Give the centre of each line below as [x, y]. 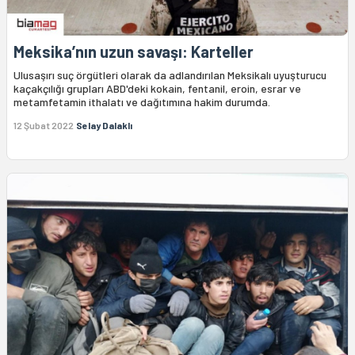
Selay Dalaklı [104, 125]
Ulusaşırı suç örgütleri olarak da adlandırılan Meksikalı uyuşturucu [170, 74]
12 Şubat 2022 [44, 125]
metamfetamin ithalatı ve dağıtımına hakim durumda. [142, 101]
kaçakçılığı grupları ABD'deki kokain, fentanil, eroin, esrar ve [157, 88]
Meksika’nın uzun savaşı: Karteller [134, 51]
